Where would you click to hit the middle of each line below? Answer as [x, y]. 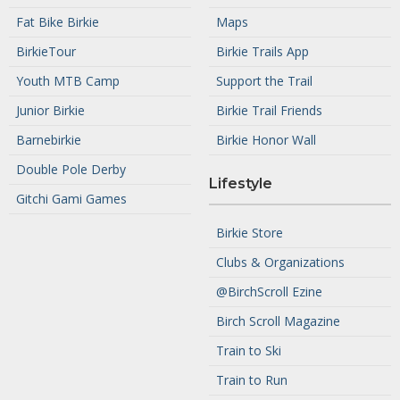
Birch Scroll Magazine [278, 321]
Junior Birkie [50, 110]
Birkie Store [249, 232]
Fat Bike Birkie [57, 21]
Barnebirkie [48, 139]
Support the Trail [264, 80]
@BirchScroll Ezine [269, 291]
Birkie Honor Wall [266, 139]
